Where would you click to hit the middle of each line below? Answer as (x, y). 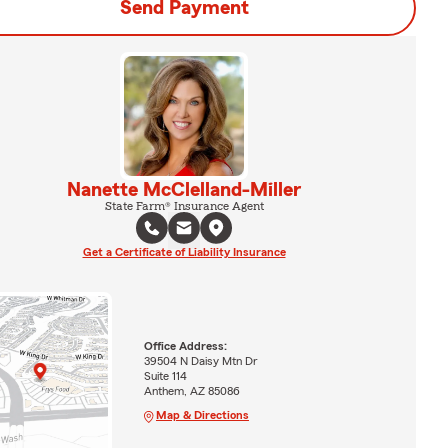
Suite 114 (165, 376)
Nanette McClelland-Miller (184, 190)
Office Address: (185, 346)
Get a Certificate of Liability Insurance (184, 252)
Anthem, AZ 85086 (191, 391)
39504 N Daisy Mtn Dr (200, 361)
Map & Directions (202, 415)
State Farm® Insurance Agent (184, 206)
